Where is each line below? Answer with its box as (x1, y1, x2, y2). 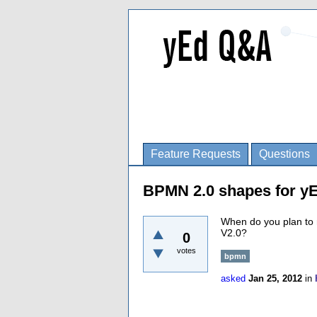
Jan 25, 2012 (248, 273, 302, 284)
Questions (259, 148, 310, 160)
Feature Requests (151, 148, 241, 160)
